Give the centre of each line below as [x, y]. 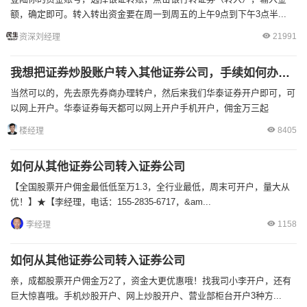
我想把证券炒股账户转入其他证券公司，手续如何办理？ [284, 73]
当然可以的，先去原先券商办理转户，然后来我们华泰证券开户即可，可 [153, 93]
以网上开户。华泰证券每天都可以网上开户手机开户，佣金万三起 [139, 108]
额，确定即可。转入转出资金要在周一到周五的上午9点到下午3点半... [148, 14]
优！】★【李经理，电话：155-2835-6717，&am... [111, 202]
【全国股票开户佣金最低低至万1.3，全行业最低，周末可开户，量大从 [150, 187]
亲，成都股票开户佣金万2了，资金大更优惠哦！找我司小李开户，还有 [151, 281]
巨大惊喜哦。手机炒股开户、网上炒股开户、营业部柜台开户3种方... [146, 296]
